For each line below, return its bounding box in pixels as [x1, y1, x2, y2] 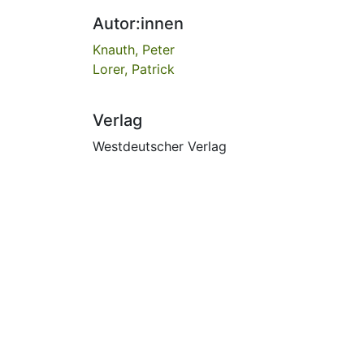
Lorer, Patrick [93, 60, 175, 77]
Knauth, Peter [93, 41, 175, 58]
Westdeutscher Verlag [93, 137, 227, 154]
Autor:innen [93, 13, 184, 33]
